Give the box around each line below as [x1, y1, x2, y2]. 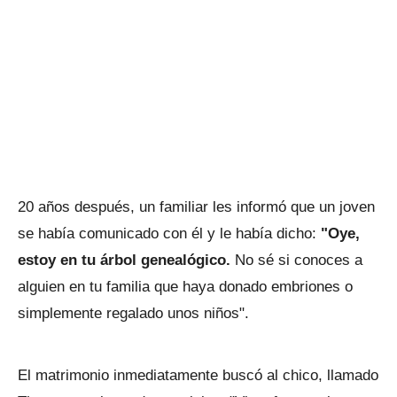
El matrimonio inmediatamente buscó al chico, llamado [18, 367, 378, 385]
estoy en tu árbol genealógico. [18, 252, 235, 269]
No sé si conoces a [235, 252, 362, 269]
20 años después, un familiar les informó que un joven [18, 198, 375, 216]
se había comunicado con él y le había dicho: [18, 225, 321, 243]
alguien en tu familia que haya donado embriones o [18, 278, 353, 296]
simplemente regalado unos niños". [18, 305, 253, 323]
